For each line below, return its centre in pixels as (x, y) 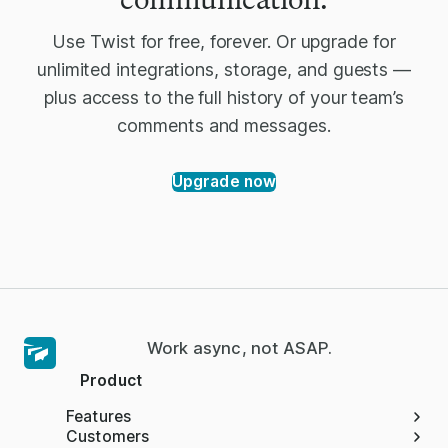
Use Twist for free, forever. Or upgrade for (224, 41)
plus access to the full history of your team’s (224, 97)
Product (111, 380)
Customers (108, 436)
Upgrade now (224, 181)
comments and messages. (224, 125)
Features (99, 416)
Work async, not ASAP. (240, 347)
